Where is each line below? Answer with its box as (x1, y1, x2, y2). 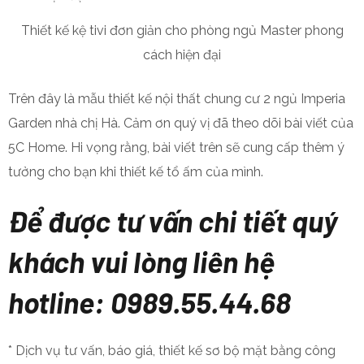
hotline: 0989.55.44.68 (8, 284, 291, 319)
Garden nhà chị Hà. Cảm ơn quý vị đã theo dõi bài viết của (8, 115, 353, 131)
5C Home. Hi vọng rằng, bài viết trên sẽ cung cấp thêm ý (8, 139, 344, 155)
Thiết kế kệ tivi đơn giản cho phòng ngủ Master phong (20, 22, 344, 38)
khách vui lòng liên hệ (8, 243, 275, 279)
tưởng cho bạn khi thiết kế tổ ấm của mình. (8, 163, 263, 180)
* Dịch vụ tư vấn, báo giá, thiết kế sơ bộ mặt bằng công (8, 342, 336, 358)
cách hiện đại (143, 46, 221, 63)
